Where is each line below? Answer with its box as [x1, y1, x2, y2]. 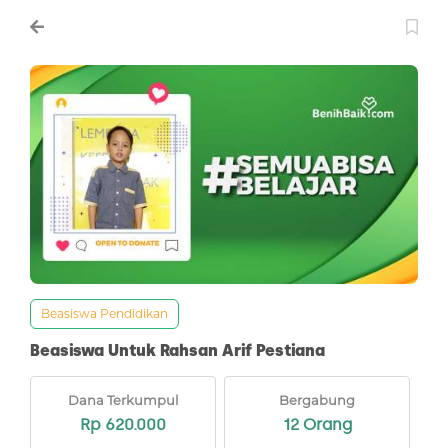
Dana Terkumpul [67, 391, 179, 408]
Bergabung [279, 391, 355, 408]
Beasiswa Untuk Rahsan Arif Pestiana [30, 340, 325, 360]
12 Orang [282, 414, 352, 434]
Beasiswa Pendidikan [41, 305, 168, 321]
